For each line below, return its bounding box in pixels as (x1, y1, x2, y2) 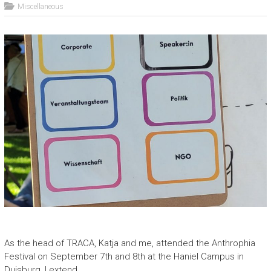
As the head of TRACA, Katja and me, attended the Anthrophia (4, 237, 255, 249)
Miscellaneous (17, 2, 64, 11)
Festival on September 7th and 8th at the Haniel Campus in (4, 250, 244, 262)
